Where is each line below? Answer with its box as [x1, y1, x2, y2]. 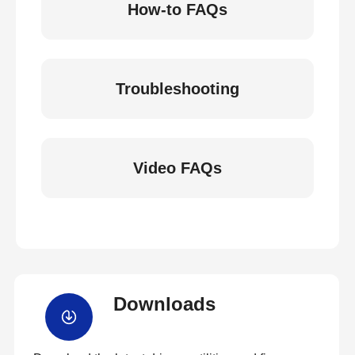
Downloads [113, 293, 216, 315]
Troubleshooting [116, 80, 239, 97]
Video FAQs [133, 159, 222, 177]
